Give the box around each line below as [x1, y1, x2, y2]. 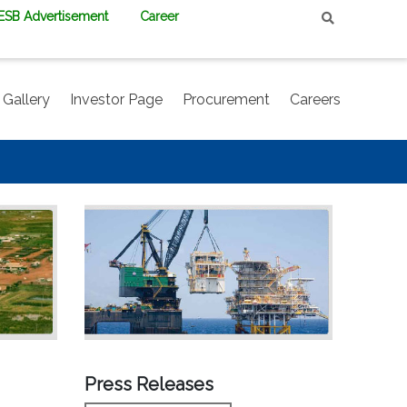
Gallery [3, 90, 50, 108]
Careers [290, 90, 341, 108]
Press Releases [84, 373, 214, 396]
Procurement [183, 90, 270, 108]
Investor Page [70, 90, 163, 108]
